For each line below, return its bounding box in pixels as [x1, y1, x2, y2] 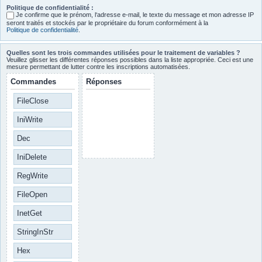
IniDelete [17, 152, 47, 161]
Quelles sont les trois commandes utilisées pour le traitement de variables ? [6, 49, 240, 56]
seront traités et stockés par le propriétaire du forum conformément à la [6, 19, 210, 26]
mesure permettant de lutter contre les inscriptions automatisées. [6, 63, 190, 70]
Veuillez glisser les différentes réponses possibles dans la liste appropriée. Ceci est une [6, 56, 253, 63]
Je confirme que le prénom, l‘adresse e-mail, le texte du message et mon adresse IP [16, 11, 254, 19]
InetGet [17, 208, 42, 218]
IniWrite [17, 115, 43, 124]
